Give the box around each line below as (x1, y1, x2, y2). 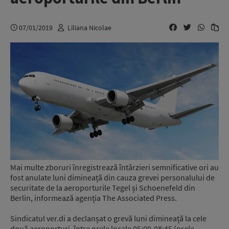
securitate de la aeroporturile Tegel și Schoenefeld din (10, 182, 195, 193)
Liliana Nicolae (67, 22, 111, 32)
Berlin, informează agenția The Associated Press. (10, 192, 177, 203)
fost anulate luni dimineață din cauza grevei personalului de (10, 172, 215, 182)
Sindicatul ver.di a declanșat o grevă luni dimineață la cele (10, 213, 207, 223)
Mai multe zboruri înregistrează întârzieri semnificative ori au (10, 162, 219, 172)
